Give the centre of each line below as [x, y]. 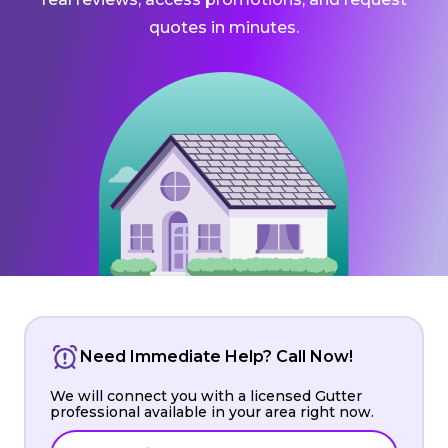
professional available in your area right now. [212, 411]
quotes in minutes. [224, 27]
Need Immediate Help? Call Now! [216, 356]
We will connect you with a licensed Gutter [206, 395]
